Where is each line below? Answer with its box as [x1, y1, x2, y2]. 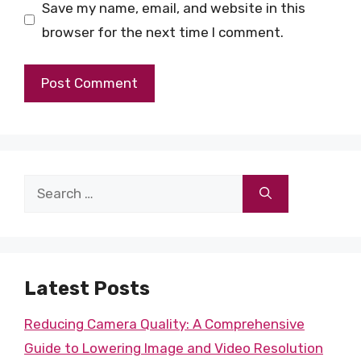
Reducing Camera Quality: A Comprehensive [24, 316, 305, 332]
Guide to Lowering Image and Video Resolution [24, 340, 323, 356]
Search [23, 178, 68, 194]
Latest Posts [24, 277, 150, 300]
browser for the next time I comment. [41, 23, 284, 40]
